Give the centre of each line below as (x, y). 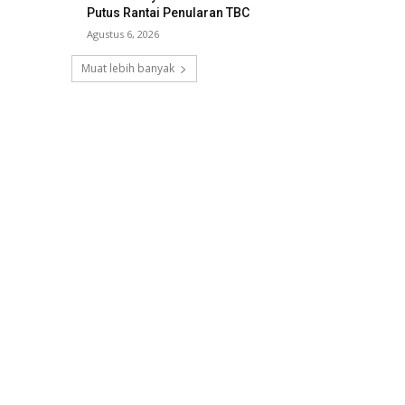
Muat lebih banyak (127, 69)
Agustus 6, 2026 (123, 34)
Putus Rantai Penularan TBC (169, 13)
